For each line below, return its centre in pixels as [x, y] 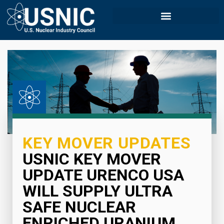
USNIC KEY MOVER [92, 159]
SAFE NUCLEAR [79, 207]
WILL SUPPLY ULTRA [97, 191]
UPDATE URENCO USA [103, 175]
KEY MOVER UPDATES [107, 143]
